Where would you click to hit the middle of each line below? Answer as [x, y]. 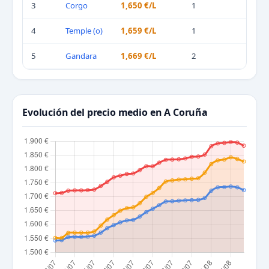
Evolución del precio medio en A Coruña [115, 112]
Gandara [81, 56]
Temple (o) [84, 31]
